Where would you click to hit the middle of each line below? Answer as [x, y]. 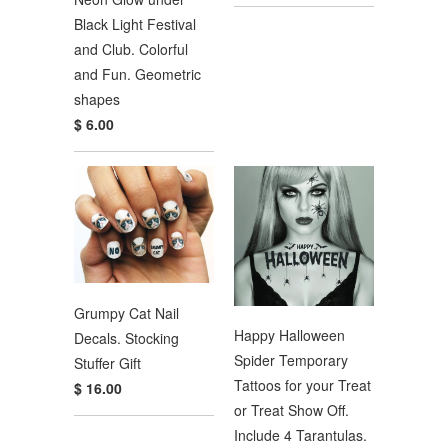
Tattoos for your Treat [302, 385]
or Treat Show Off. [291, 410]
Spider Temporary [291, 360]
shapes [97, 98]
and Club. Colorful [131, 48]
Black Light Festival [135, 23]
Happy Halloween [289, 335]
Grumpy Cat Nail [126, 312]
